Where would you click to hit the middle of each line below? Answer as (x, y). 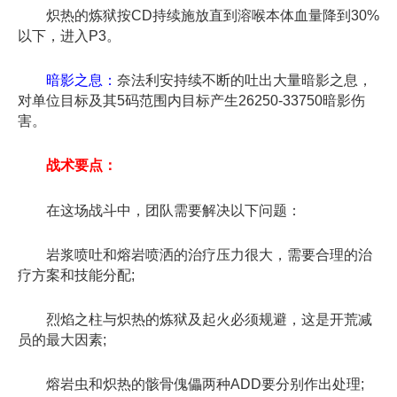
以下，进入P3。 (69, 36)
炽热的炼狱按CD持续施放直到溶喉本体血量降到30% (198, 16)
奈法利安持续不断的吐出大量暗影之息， (245, 81)
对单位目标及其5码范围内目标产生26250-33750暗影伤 (191, 101)
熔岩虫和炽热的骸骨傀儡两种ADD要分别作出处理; (191, 385)
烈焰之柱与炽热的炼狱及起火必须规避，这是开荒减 (195, 320)
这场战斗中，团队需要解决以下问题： (181, 210)
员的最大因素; (62, 340)
